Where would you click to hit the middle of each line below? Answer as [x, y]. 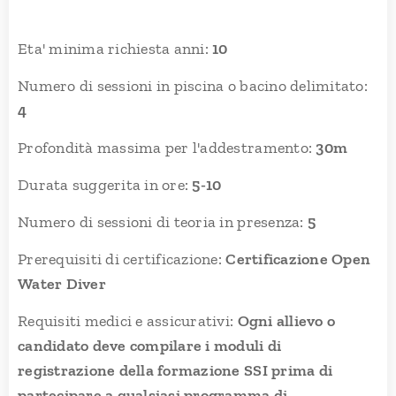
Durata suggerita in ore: [105, 184]
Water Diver [62, 283]
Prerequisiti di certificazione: [120, 259]
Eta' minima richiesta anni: [115, 48]
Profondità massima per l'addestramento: [167, 147]
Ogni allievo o [286, 320]
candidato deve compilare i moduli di [150, 345]
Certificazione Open [297, 259]
